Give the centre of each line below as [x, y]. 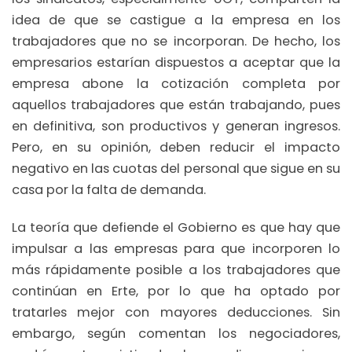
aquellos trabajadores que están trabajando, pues [176, 105]
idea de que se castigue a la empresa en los [176, 20]
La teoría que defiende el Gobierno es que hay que [176, 227]
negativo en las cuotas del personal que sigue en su [176, 169]
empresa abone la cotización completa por [176, 84]
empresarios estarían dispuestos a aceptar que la [176, 63]
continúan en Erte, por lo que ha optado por [176, 291]
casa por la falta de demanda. [109, 190]
